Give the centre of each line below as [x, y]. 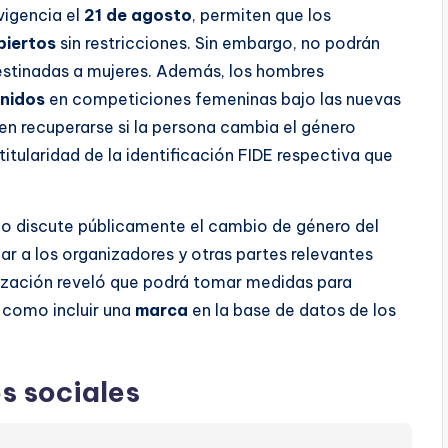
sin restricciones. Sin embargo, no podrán [218, 43]
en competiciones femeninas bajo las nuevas [223, 99]
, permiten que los [261, 15]
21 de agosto [138, 15]
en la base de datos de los [292, 310]
